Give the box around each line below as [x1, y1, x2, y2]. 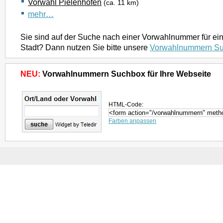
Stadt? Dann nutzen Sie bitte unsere [20, 43, 150, 52]
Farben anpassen [109, 117, 156, 124]
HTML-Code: [109, 101, 143, 108]
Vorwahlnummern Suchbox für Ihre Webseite [40, 69, 211, 78]
